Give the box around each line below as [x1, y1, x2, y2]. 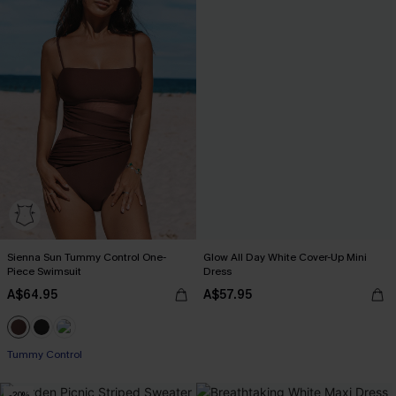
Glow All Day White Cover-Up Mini [203, 250, 367, 264]
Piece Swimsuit [7, 264, 81, 278]
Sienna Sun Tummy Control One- [7, 250, 166, 264]
